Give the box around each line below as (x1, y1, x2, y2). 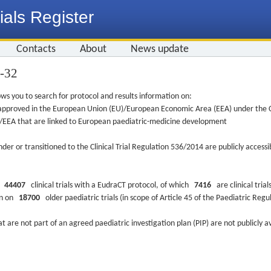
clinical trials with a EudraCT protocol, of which (25, 181, 194, 190)
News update (131, 44, 189, 55)
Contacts (16, 44, 56, 55)
